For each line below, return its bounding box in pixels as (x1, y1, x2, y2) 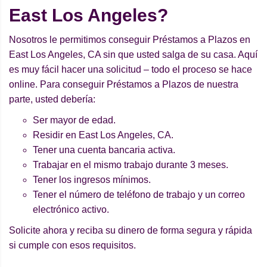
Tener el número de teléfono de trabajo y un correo (33, 190, 245, 200)
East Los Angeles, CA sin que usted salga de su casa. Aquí (9, 49, 257, 60)
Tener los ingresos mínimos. (33, 175, 151, 185)
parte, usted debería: (9, 94, 95, 105)
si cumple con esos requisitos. (9, 240, 136, 251)
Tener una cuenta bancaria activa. (33, 145, 175, 156)
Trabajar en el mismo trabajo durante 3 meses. (33, 160, 228, 170)
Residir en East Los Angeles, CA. (33, 130, 173, 141)
